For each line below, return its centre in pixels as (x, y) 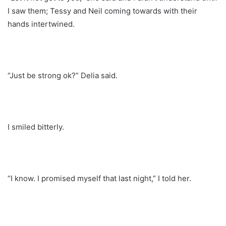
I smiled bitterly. (36, 127)
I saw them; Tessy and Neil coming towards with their (102, 11)
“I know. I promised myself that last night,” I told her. (99, 178)
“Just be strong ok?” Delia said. (63, 75)
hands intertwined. (41, 24)
